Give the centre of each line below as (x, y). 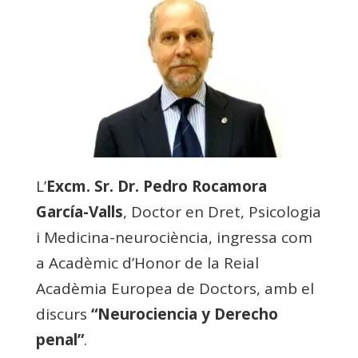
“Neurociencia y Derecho (184, 314)
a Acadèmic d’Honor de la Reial (147, 263)
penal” (60, 340)
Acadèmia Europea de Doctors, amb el (175, 289)
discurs (63, 314)
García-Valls (79, 212)
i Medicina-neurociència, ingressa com (174, 238)
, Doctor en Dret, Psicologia (222, 212)
